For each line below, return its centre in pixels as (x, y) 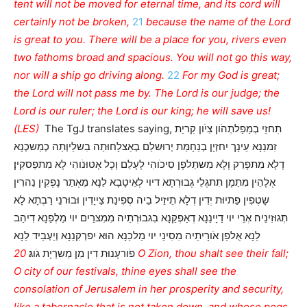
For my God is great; (231, 75)
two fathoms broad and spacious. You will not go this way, (153, 58)
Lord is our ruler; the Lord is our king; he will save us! (142, 111)
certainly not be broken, (72, 22)
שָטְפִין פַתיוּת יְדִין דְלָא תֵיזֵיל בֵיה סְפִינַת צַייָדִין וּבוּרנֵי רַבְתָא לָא (142, 200)
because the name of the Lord (218, 22)
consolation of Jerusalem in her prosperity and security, (149, 289)
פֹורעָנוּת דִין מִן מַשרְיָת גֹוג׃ (81, 254)
